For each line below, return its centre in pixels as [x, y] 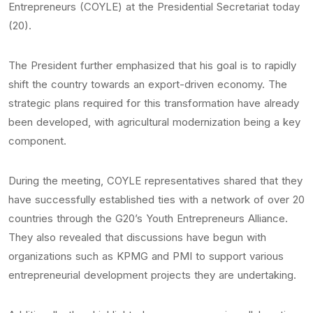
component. [37, 141]
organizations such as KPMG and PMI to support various [146, 256]
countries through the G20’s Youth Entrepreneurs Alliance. [148, 218]
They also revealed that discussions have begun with [137, 237]
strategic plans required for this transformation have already [154, 103]
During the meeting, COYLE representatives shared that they [155, 181]
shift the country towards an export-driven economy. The [148, 84]
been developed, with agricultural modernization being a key [154, 122]
